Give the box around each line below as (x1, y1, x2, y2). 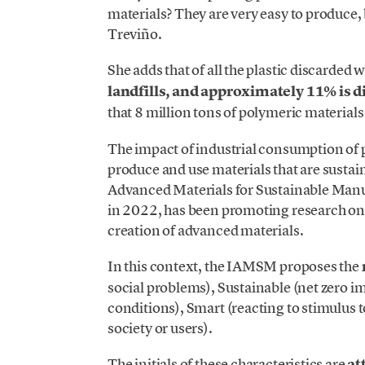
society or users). (107, 318, 213, 337)
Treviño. (107, 24, 162, 44)
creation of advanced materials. (107, 220, 304, 240)
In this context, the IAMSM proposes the (107, 256, 362, 275)
